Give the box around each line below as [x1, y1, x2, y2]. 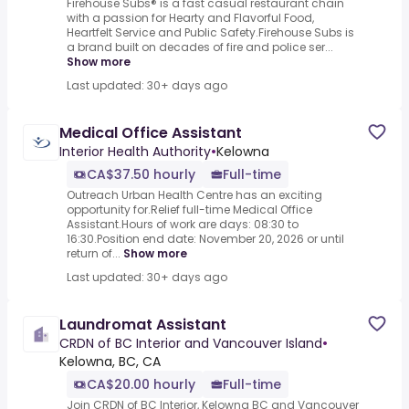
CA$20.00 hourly [87, 375, 195, 394]
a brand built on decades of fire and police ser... [67, 39, 333, 56]
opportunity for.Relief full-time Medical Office [67, 202, 312, 218]
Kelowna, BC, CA [59, 352, 161, 372]
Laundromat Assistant [59, 314, 226, 336]
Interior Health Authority [59, 142, 211, 162]
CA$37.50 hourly [87, 165, 195, 184]
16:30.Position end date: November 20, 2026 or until [67, 231, 344, 247]
